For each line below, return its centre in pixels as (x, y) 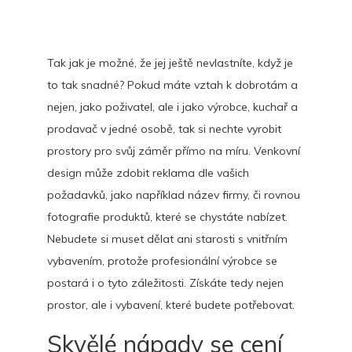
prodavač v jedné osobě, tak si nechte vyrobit (164, 129)
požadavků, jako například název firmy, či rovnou (174, 195)
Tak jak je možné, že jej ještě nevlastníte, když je (170, 63)
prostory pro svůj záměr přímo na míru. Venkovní (174, 151)
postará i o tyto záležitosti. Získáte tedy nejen (165, 283)
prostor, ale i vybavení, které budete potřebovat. (171, 305)
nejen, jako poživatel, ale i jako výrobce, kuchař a (172, 107)
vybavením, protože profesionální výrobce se (162, 261)
